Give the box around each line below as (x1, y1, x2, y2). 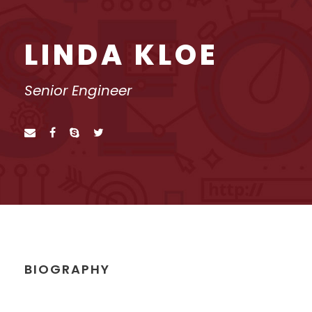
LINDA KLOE (24, 36, 219, 75)
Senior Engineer (24, 81, 132, 100)
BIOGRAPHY (24, 260, 110, 278)
